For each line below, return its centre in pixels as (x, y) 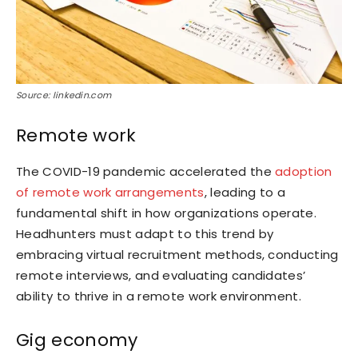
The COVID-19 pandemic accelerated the (146, 172)
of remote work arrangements (110, 193)
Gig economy (77, 340)
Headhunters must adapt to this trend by (145, 234)
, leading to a (245, 193)
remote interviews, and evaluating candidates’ (161, 276)
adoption (304, 172)
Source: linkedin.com (64, 95)
